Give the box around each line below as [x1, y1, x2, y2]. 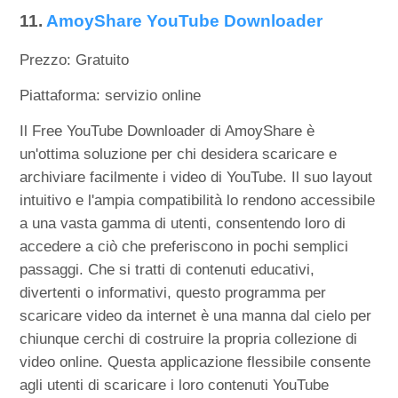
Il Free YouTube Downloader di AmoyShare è [20, 123, 315, 140]
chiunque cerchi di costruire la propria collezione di [20, 330, 358, 348]
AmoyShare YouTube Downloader [46, 12, 323, 31]
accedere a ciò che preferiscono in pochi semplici [20, 238, 349, 256]
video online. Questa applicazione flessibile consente [20, 354, 371, 371]
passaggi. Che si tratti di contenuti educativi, [20, 261, 315, 279]
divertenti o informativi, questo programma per [20, 284, 327, 302]
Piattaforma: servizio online [20, 87, 202, 105]
